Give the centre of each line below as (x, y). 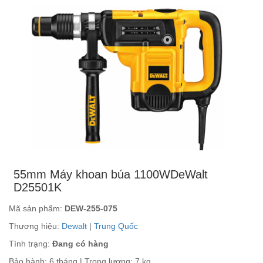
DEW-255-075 (91, 209)
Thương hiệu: (35, 226)
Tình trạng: (29, 244)
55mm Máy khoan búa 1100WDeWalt (111, 175)
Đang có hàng (79, 244)
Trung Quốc (116, 226)
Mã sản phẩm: (37, 209)
